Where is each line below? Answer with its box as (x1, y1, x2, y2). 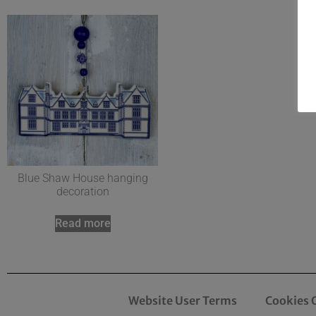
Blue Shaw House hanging (17, 171, 148, 185)
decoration (56, 184, 109, 198)
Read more (54, 216, 111, 230)
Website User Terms (128, 293, 237, 308)
